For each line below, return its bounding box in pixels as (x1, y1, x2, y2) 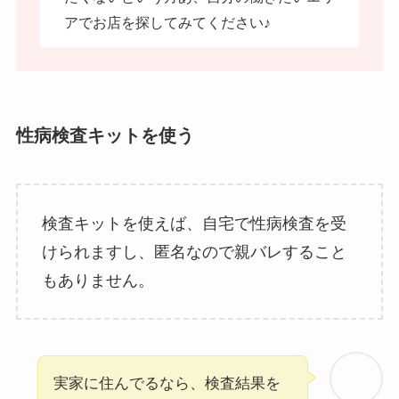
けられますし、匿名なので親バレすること (41, 242, 346, 261)
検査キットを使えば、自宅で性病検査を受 (41, 214, 346, 232)
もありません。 (41, 271, 154, 289)
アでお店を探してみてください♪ (63, 13, 271, 30)
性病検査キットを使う (15, 126, 194, 146)
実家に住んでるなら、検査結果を (53, 375, 281, 393)
